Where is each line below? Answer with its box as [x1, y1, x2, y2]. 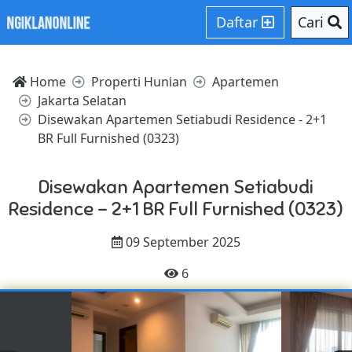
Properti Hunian [91, 73, 187, 90]
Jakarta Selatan [38, 92, 126, 109]
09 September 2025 [123, 233, 240, 251]
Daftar [216, 13, 262, 31]
